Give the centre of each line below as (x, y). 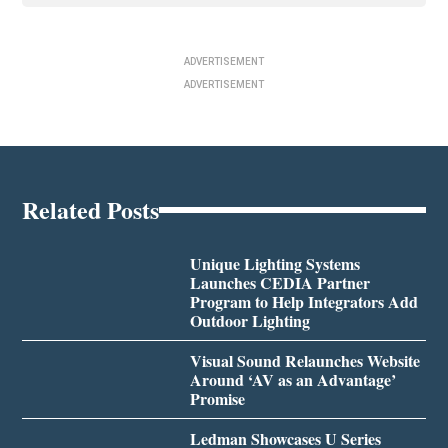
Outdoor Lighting (249, 321)
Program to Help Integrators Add (303, 302)
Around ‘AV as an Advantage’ (292, 380)
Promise (217, 399)
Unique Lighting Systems (274, 264)
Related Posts (91, 210)
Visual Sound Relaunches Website (304, 361)
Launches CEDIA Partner (279, 283)
